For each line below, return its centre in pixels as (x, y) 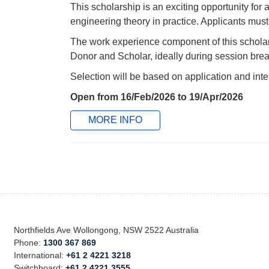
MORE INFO (115, 120)
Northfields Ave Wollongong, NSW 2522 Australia (107, 230)
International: (40, 255)
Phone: (29, 243)
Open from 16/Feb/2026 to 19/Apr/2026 (157, 97)
